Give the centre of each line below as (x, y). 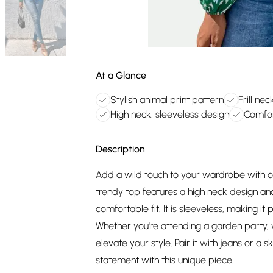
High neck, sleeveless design (170, 114)
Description (120, 149)
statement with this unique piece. (165, 260)
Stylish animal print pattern (167, 100)
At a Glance (121, 75)
